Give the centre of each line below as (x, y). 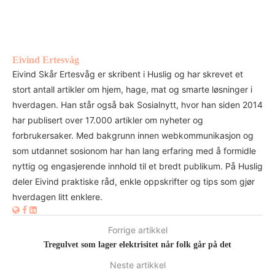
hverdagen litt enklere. (57, 196)
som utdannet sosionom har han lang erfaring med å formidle (134, 150)
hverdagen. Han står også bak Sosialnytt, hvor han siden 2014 (137, 104)
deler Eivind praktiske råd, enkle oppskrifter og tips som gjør (134, 181)
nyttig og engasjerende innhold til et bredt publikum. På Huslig (137, 166)
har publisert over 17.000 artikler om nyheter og (108, 120)
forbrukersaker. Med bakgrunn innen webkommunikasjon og (133, 135)
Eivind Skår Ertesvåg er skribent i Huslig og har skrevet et (128, 74)
